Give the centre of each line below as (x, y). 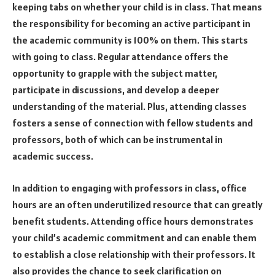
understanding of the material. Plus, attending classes (130, 107)
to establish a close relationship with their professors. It (134, 254)
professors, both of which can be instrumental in (118, 140)
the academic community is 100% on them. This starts (130, 40)
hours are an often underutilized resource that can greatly (137, 205)
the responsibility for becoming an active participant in (131, 24)
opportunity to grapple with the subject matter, (115, 73)
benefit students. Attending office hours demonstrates (133, 221)
